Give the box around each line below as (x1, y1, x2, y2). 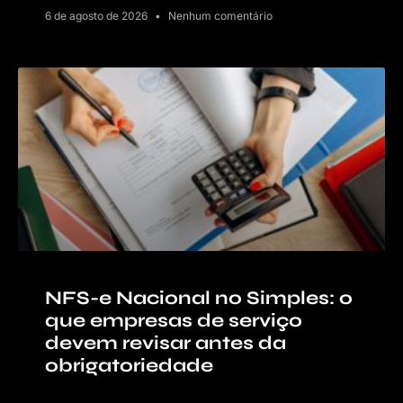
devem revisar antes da (45, 331, 286, 354)
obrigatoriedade (45, 354, 213, 377)
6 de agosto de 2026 (45, 8, 150, 22)
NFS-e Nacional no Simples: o (45, 286, 353, 309)
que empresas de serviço (45, 309, 302, 332)
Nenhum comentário (166, 8, 273, 22)
